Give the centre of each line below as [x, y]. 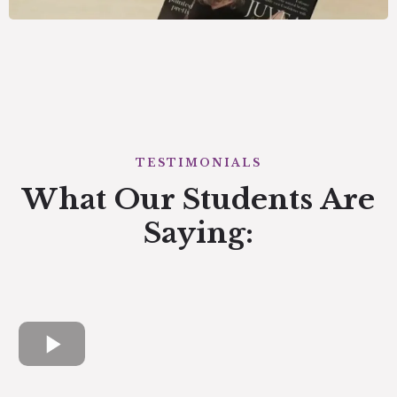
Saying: [198, 233]
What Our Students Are [198, 199]
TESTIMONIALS [198, 162]
